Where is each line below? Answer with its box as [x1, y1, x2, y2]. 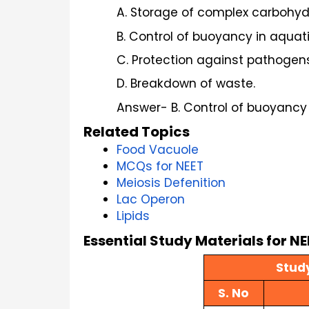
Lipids [117, 208, 150, 225]
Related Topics [83, 122, 190, 142]
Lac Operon [117, 191, 185, 208]
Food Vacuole [117, 141, 199, 159]
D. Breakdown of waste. [117, 75, 255, 92]
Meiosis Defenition [117, 175, 226, 192]
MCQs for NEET [117, 158, 203, 175]
